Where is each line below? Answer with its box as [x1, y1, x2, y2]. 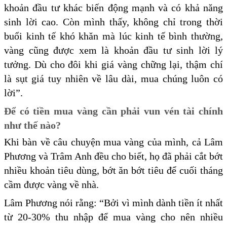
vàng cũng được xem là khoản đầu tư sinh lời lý [4, 44, 223, 56]
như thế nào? [4, 119, 61, 131]
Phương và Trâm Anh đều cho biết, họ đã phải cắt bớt [4, 150, 223, 162]
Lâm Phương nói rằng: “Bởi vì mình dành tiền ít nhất [4, 197, 223, 208]
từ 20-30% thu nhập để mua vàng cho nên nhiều [4, 211, 223, 222]
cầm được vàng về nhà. [4, 178, 101, 190]
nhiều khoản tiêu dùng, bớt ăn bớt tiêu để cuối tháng [4, 164, 223, 176]
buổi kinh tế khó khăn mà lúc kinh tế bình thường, [4, 30, 223, 42]
